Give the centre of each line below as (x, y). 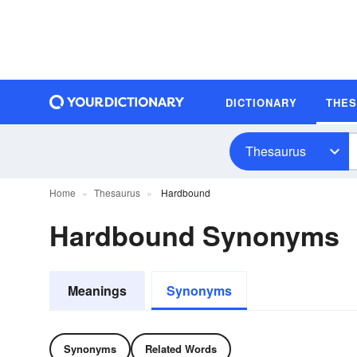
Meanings (97, 290)
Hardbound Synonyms (194, 235)
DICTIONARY (261, 102)
